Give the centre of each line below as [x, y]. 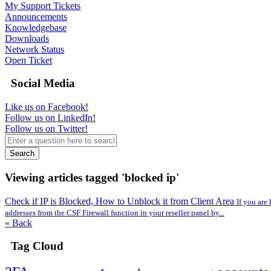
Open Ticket [28, 60]
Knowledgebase [36, 27]
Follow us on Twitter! [46, 129]
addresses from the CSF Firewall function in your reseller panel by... [115, 212]
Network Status [34, 49]
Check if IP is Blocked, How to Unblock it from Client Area [121, 201]
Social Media [40, 83]
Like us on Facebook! [47, 107]
